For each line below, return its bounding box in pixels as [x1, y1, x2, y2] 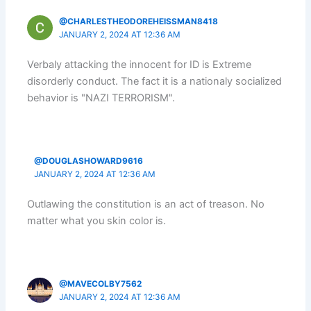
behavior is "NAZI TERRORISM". [27, 92, 176, 105]
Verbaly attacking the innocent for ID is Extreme [27, 58, 252, 72]
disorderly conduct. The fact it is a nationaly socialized [27, 75, 283, 88]
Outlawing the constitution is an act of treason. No [27, 198, 265, 211]
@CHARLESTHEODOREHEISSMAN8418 [59, 16, 219, 26]
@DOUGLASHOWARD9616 [33, 155, 143, 166]
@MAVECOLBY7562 [59, 278, 142, 289]
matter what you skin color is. [27, 215, 167, 228]
